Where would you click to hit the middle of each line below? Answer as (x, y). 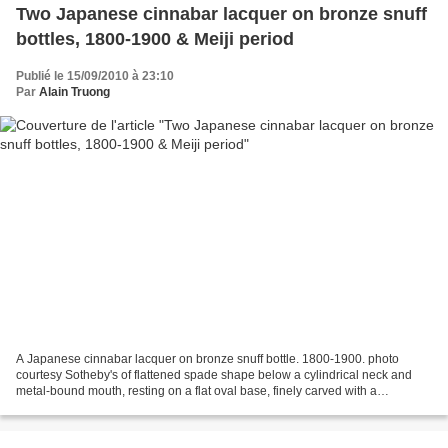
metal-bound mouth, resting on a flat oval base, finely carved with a (196, 391)
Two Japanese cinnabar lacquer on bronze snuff (221, 13)
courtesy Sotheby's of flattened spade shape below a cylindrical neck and (214, 375)
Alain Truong (74, 91)
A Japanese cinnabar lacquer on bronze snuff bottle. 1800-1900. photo (207, 359)
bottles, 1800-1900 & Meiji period (155, 38)
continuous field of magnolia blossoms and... (136, 407)
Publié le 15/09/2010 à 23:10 (95, 75)
